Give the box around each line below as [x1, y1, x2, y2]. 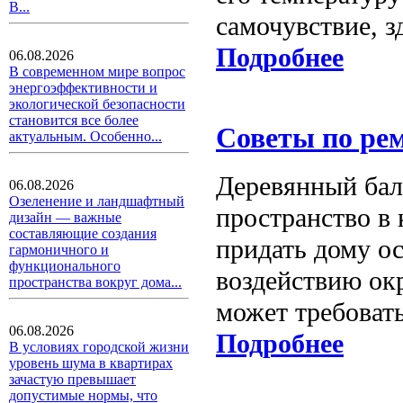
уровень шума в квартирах [9, 355, 173, 371]
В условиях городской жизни [9, 339, 189, 354]
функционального [9, 258, 121, 273]
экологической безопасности [9, 96, 185, 112]
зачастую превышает [9, 372, 136, 387]
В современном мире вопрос [9, 64, 185, 79]
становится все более [9, 112, 139, 128]
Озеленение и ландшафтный [9, 193, 184, 209]
